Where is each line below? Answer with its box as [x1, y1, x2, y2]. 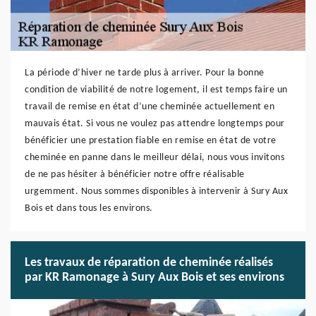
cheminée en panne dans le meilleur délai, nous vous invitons [25, 152, 284, 163]
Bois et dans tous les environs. [25, 203, 153, 214]
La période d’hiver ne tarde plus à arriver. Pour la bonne [25, 68, 265, 78]
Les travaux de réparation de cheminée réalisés [25, 256, 273, 269]
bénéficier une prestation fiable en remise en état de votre [25, 135, 276, 146]
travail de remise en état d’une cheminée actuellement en [25, 102, 274, 112]
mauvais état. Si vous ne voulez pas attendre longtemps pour [25, 119, 285, 129]
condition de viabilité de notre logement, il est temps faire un [25, 85, 288, 95]
